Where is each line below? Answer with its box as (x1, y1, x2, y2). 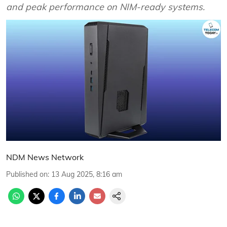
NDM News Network (6, 152, 84, 162)
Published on (6, 169, 48, 179)
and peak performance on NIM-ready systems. (6, 1, 205, 13)
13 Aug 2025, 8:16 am (51, 169, 122, 179)
